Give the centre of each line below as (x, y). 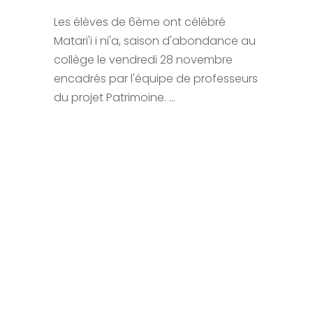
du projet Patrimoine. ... (115, 97)
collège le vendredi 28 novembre (144, 59)
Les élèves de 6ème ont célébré (140, 22)
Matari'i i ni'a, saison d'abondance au (155, 41)
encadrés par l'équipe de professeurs (156, 78)
